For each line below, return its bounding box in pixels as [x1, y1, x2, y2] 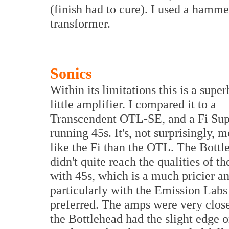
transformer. [50, 16, 110, 31]
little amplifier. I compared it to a [50, 97, 216, 111]
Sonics [50, 65, 92, 83]
